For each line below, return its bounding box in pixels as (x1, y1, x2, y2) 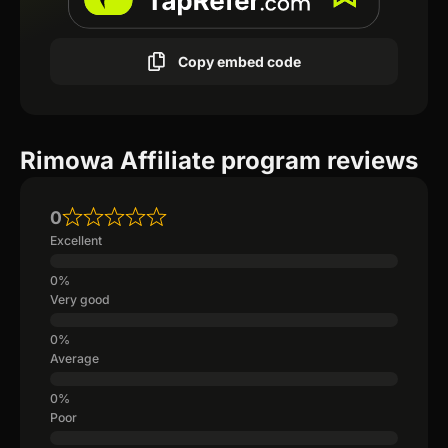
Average (50, 351, 99, 367)
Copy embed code (178, 52, 301, 70)
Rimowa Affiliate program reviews (20, 146, 418, 176)
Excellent (50, 233, 102, 249)
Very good (50, 292, 110, 308)
